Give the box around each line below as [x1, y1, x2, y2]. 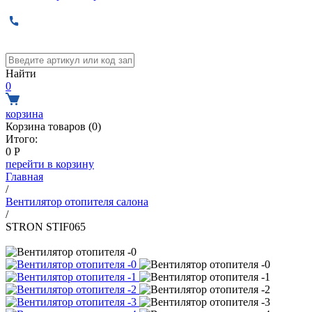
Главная [6, 171, 43, 182]
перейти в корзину [6, 158, 94, 170]
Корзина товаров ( [6, 120, 92, 132]
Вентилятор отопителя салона [6, 196, 148, 208]
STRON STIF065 [6, 221, 86, 233]
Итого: [6, 133, 38, 145]
